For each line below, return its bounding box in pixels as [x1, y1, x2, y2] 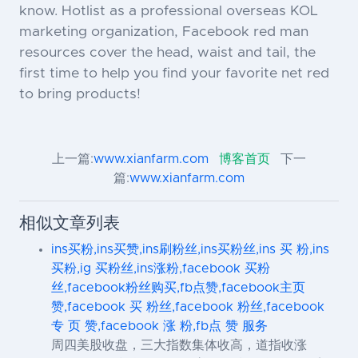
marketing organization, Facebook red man [19, 25, 308, 40]
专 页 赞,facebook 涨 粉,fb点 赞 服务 [51, 320, 268, 333]
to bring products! [19, 87, 141, 102]
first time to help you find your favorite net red [19, 66, 329, 82]
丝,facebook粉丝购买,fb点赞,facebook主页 [51, 281, 305, 295]
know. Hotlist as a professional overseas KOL [19, 4, 318, 19]
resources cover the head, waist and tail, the [19, 46, 316, 61]
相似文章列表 [19, 215, 120, 233]
